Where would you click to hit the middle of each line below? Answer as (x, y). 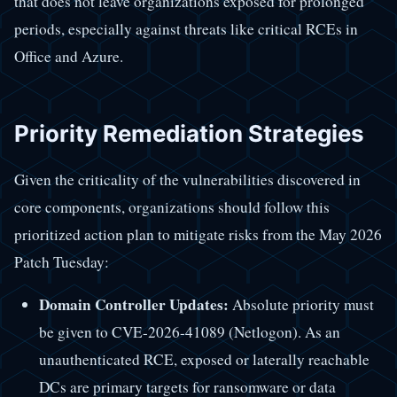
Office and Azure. (69, 56)
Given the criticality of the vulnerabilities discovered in (187, 180)
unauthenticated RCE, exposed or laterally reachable (204, 360)
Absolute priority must (301, 305)
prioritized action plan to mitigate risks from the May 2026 (198, 235)
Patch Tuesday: (62, 262)
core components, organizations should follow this (172, 207)
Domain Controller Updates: (133, 305)
